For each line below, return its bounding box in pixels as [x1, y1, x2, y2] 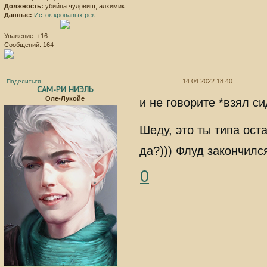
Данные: [4, 11, 32, 19]
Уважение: [4, 32, 35, 40]
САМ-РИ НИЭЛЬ [36, 83, 93, 95]
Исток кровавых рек [34, 11, 95, 19]
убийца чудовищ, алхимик [44, 2, 125, 10]
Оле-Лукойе [45, 94, 85, 102]
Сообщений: [4, 41, 41, 49]
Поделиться [7, 78, 41, 85]
